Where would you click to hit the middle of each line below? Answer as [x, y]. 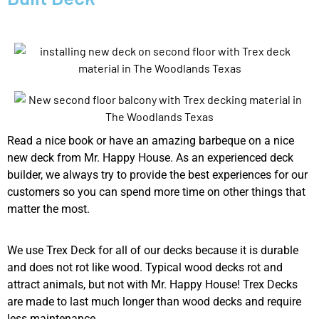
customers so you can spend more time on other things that [156, 192]
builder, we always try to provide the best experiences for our [157, 174]
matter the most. [48, 209]
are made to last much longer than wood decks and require [154, 302]
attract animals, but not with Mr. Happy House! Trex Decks [152, 285]
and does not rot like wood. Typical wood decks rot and [145, 268]
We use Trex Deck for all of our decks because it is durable [153, 251]
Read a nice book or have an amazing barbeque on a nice [151, 140]
